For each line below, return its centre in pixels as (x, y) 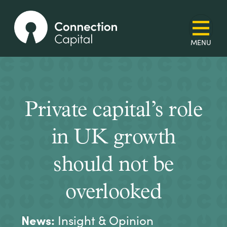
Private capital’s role (113, 110)
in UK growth (113, 138)
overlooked (113, 193)
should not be (113, 165)
